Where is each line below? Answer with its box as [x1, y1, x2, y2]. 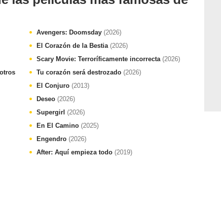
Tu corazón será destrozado [37, 69, 123, 76]
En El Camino [37, 122, 81, 129]
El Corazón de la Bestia [37, 42, 110, 49]
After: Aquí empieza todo [37, 148, 114, 156]
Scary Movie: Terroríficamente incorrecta [37, 55, 162, 63]
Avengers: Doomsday [37, 29, 104, 36]
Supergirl [37, 109, 67, 116]
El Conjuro [37, 82, 72, 89]
